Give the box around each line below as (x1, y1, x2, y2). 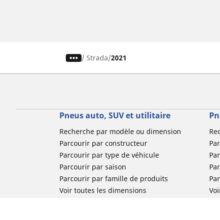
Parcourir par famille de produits (59, 174, 168, 184)
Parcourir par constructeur (59, 138, 147, 148)
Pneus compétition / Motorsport (59, 209, 165, 219)
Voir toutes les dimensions (59, 186, 146, 195)
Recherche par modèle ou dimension (59, 127, 181, 137)
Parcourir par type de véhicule (59, 150, 159, 160)
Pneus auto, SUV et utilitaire (59, 110, 170, 121)
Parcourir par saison (59, 162, 126, 172)
